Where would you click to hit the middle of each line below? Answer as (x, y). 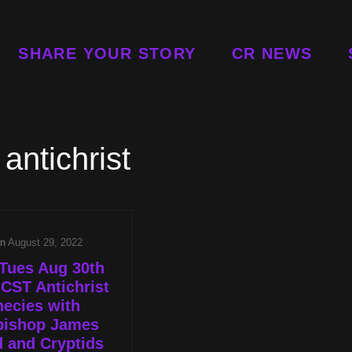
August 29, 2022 (45, 242)
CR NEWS (272, 53)
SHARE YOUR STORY (107, 53)
